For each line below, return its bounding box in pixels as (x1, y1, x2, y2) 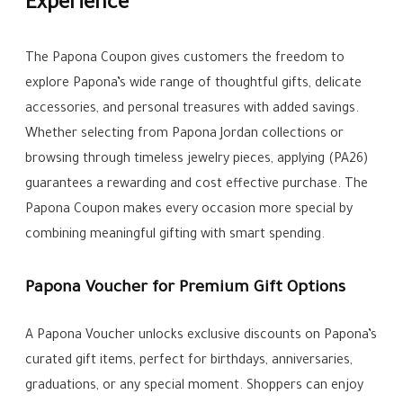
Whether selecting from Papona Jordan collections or (25, 128, 345, 143)
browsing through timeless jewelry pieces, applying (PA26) (25, 153, 369, 168)
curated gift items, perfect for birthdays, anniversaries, (25, 354, 354, 370)
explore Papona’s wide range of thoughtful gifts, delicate (25, 77, 363, 93)
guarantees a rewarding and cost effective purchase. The (25, 178, 369, 193)
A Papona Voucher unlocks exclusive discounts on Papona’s (25, 329, 378, 345)
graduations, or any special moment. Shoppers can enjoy (25, 380, 364, 395)
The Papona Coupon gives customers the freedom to (25, 52, 345, 67)
